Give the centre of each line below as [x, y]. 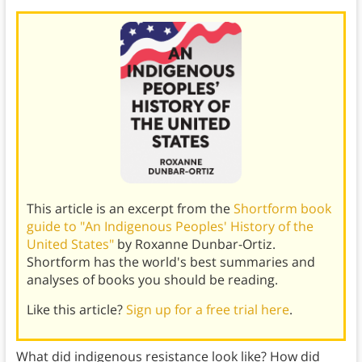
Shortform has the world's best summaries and [170, 262]
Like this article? [76, 310]
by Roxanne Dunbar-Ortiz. [194, 244]
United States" [70, 244]
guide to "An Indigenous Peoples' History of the [170, 227]
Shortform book [282, 209]
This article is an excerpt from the [130, 209]
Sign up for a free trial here [207, 310]
